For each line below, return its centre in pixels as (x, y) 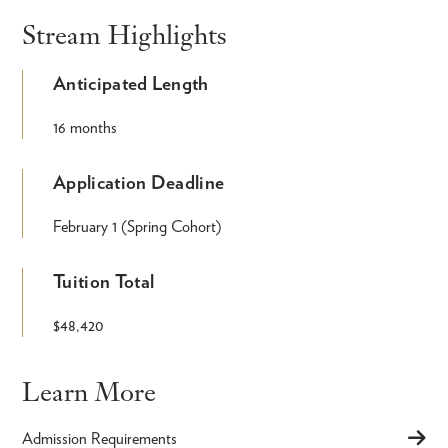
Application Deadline (139, 182)
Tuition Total (104, 281)
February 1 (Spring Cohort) (137, 226)
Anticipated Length (131, 83)
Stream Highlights (124, 34)
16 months (85, 127)
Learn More (89, 391)
